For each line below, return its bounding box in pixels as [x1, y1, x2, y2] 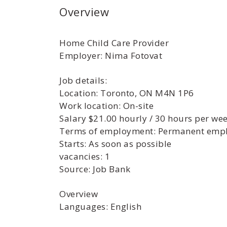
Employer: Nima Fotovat [59, 50, 162, 61]
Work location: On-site [59, 100, 154, 111]
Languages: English [59, 201, 141, 212]
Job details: [59, 74, 107, 86]
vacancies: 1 [59, 150, 110, 162]
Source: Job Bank [59, 163, 130, 175]
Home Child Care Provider [59, 37, 169, 49]
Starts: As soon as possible [59, 138, 172, 149]
